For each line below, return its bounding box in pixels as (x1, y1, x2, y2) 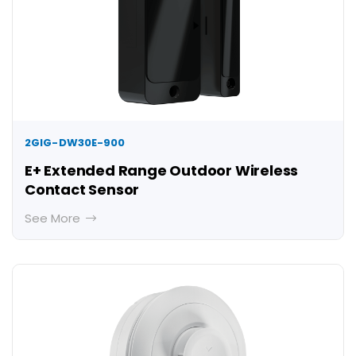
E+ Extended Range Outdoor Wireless (25, 161, 299, 181)
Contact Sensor (25, 180, 140, 200)
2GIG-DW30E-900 (25, 135, 126, 151)
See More (25, 210, 83, 227)
